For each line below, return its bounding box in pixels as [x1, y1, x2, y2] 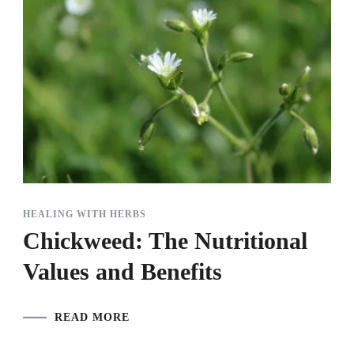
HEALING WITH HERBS [23, 209, 146, 220]
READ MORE [55, 311, 130, 324]
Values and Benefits [23, 258, 222, 285]
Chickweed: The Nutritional [23, 228, 307, 254]
